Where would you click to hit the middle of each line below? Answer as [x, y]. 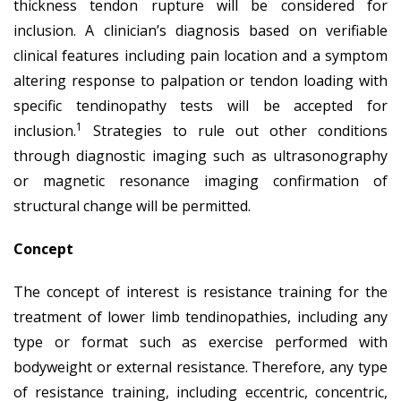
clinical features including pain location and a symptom [200, 55]
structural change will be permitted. [132, 205]
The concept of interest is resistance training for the [200, 291]
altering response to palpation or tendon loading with [200, 80]
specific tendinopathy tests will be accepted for [200, 105]
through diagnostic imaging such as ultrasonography [200, 155]
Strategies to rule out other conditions [235, 130]
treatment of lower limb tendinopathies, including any [200, 316]
